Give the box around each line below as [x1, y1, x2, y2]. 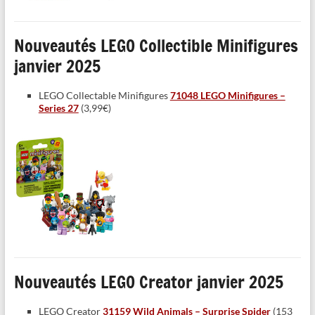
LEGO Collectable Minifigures [38, 89, 170, 102]
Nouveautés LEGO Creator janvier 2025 [13, 270, 283, 295]
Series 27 [38, 102, 79, 115]
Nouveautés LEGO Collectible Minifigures [13, 34, 298, 58]
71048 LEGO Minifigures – [169, 89, 285, 102]
